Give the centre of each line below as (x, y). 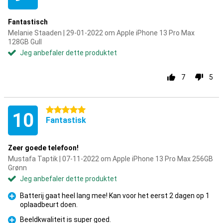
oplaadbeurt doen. (49, 205)
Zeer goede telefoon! (43, 148)
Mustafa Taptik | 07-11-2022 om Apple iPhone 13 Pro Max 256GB (111, 159)
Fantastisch (28, 22)
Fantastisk (66, 120)
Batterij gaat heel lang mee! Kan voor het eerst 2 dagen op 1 (115, 196)
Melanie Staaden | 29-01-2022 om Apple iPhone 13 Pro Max (101, 33)
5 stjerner (61, 110)
